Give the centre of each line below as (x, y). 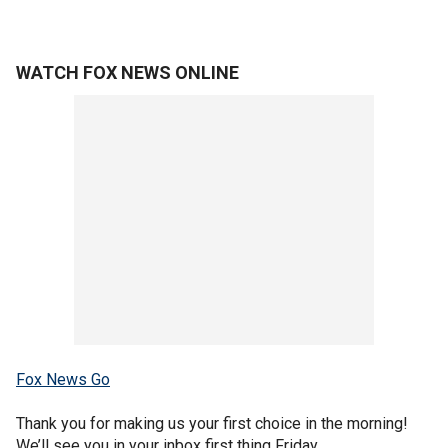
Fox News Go (63, 380)
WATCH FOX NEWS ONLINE (127, 73)
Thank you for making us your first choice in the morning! (212, 424)
